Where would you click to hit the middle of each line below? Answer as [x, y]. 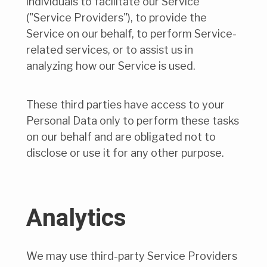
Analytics [76, 218]
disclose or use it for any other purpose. [125, 153]
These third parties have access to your [125, 105]
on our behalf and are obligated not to [121, 137]
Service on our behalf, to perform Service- [131, 34]
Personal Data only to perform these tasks [133, 121]
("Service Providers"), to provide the [117, 18]
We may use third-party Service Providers [132, 256]
